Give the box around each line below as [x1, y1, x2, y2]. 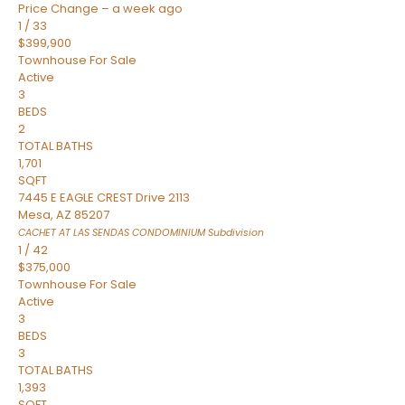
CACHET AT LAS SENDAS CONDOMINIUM [18, 226, 205, 240]
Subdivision [205, 226, 264, 240]
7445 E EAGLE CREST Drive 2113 [18, 189, 190, 206]
